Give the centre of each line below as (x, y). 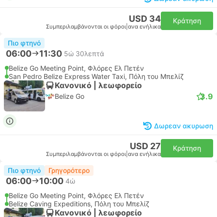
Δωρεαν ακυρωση (184, 126)
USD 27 (145, 146)
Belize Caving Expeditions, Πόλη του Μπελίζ (79, 204)
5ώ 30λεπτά (84, 53)
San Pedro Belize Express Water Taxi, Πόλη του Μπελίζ (96, 76)
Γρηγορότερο (69, 170)
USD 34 (145, 19)
